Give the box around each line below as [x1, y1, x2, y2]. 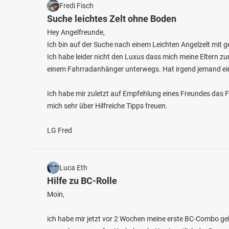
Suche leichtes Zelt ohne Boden [47, 13, 176, 24]
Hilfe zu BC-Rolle [47, 175, 117, 186]
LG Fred [47, 126, 72, 134]
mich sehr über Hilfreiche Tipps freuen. [47, 102, 168, 110]
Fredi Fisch [59, 2, 94, 10]
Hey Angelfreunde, [47, 28, 105, 36]
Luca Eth [59, 164, 87, 172]
